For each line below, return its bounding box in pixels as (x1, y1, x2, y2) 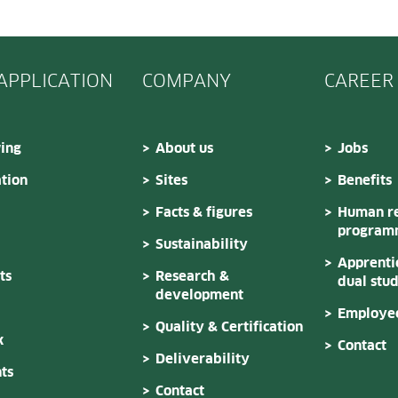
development (155, 288, 243, 302)
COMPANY (142, 72, 231, 91)
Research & (155, 269, 229, 283)
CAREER (324, 72, 394, 91)
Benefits (338, 173, 392, 187)
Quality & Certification (155, 320, 303, 334)
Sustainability (155, 237, 248, 251)
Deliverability (155, 352, 250, 366)
